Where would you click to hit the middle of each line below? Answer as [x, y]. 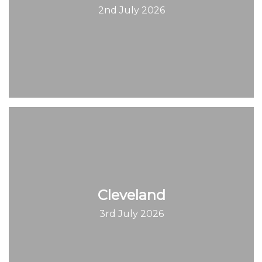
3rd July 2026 [131, 213]
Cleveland [131, 195]
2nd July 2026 [131, 10]
